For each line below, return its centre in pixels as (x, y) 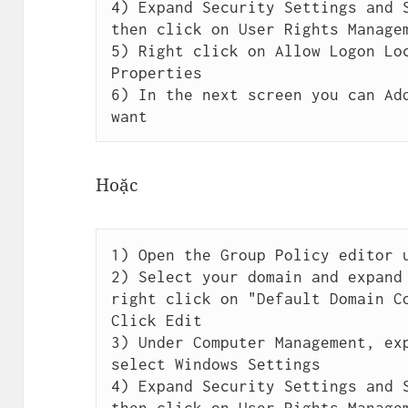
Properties (156, 73)
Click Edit (156, 320)
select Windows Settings (215, 364)
